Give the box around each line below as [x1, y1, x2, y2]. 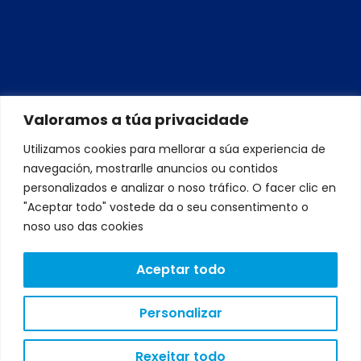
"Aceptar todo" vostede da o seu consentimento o [23, 198, 309, 215]
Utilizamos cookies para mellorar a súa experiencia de [23, 140, 326, 157]
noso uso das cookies [23, 218, 147, 234]
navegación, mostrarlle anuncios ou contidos [23, 160, 278, 176]
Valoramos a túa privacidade [23, 109, 249, 130]
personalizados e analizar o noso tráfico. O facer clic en [23, 179, 336, 196]
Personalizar [139, 303, 222, 322]
